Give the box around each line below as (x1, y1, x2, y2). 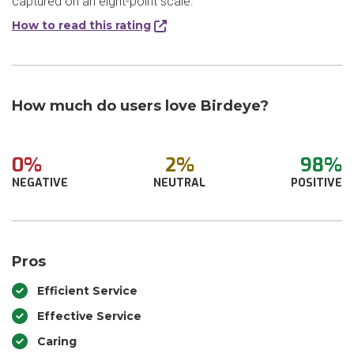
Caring (37, 334, 77, 348)
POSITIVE (291, 175, 342, 190)
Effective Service (37, 309, 141, 323)
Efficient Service (37, 284, 137, 298)
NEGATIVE (12, 175, 68, 190)
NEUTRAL (153, 175, 205, 190)
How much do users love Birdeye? (12, 97, 269, 115)
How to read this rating (12, 18, 151, 32)
